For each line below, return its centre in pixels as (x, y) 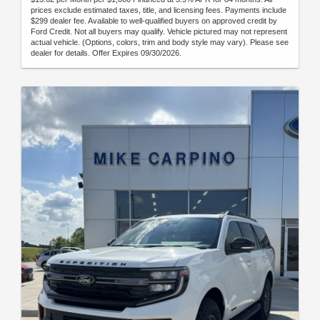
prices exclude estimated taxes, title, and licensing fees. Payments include (159, 10)
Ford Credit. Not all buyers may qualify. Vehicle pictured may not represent (159, 31)
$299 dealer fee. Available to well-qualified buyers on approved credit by (154, 20)
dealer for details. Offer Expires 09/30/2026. (106, 52)
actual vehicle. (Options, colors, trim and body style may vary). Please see (160, 42)
